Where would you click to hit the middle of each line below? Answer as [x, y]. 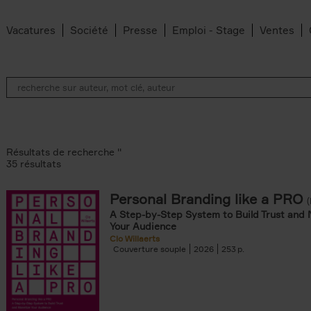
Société [89, 30]
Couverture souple [150, 249]
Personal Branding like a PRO [207, 199]
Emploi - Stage [209, 30]
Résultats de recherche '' [64, 152]
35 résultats [34, 163]
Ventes [277, 30]
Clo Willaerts [135, 238]
